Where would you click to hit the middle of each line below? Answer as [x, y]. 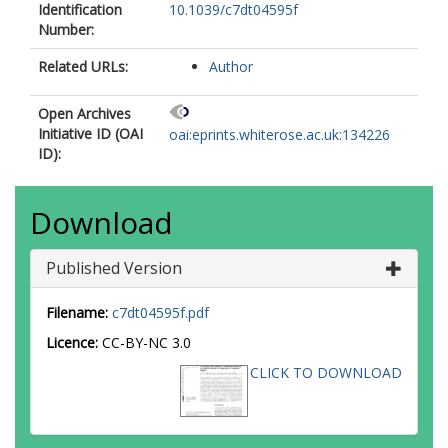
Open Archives [84, 113]
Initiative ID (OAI [90, 133]
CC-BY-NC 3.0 [146, 342]
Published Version [114, 268]
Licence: [74, 342]
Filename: [77, 312]
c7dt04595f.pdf [160, 312]
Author [231, 66]
